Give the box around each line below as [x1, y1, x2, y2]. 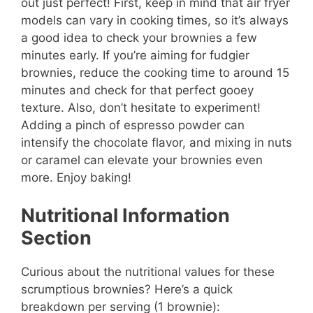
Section [21, 226, 92, 249]
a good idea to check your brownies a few [21, 31, 257, 45]
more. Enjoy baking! [21, 170, 131, 185]
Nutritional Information [21, 203, 230, 227]
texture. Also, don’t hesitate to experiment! [21, 101, 261, 115]
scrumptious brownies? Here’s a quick [21, 282, 233, 296]
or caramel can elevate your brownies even [21, 153, 263, 168]
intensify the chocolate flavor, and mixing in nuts [21, 136, 292, 150]
